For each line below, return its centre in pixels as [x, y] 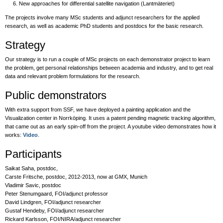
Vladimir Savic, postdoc [33, 185]
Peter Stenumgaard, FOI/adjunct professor [56, 194]
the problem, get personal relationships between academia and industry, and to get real [109, 68]
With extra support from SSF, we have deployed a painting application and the [98, 110]
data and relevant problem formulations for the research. [73, 76]
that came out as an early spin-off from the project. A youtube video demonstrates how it [111, 127]
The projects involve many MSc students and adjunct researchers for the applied [102, 18]
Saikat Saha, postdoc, [31, 168]
